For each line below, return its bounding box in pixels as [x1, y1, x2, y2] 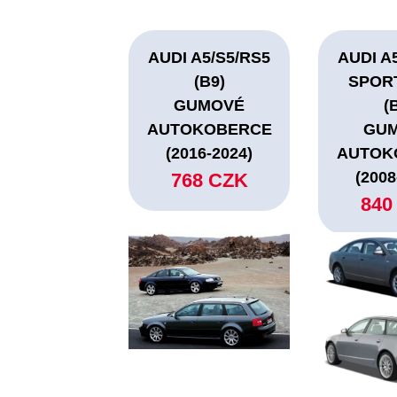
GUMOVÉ [174, 97, 245, 115]
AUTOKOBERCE [146, 121, 272, 139]
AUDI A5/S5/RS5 [148, 49, 271, 67]
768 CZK [170, 169, 248, 192]
